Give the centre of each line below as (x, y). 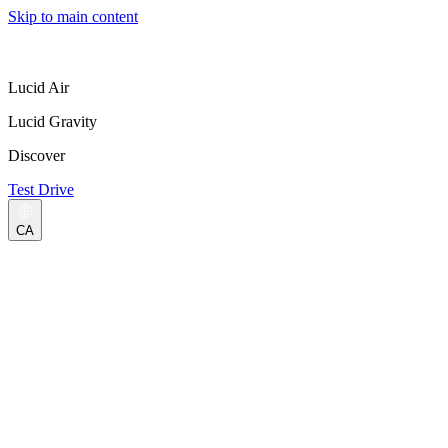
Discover (36, 155)
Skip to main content (73, 16)
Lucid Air (38, 87)
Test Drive (41, 189)
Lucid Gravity (52, 121)
